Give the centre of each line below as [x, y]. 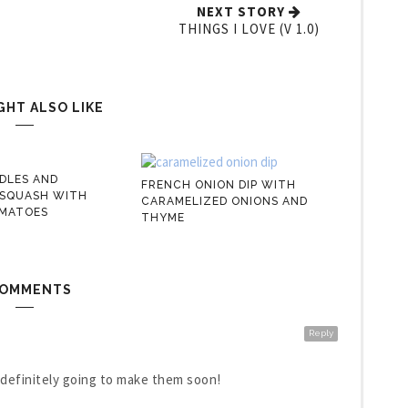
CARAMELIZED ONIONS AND [224, 201]
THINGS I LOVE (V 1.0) [249, 28]
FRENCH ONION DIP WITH [218, 184]
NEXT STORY [240, 11]
